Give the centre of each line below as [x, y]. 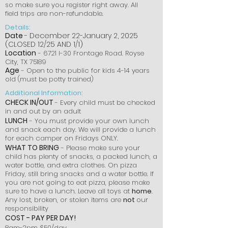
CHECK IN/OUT [29, 102]
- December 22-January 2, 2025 [81, 36]
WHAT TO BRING [32, 148]
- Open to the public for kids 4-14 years [84, 70]
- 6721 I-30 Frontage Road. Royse [90, 53]
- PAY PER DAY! [50, 218]
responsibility [27, 208]
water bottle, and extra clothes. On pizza [71, 165]
